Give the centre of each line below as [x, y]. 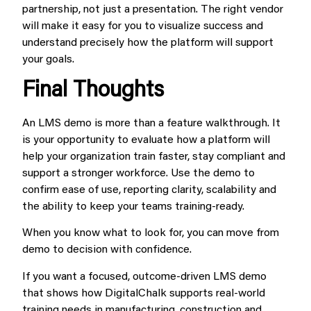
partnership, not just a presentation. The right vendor [153, 9]
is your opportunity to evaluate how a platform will [146, 140]
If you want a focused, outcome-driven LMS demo [144, 277]
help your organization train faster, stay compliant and [154, 157]
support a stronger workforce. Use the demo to [138, 174]
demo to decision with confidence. [107, 250]
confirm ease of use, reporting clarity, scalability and [149, 190]
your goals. [48, 59]
